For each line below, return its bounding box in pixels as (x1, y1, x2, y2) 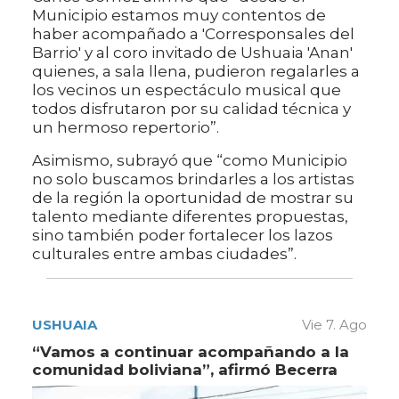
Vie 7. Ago (302, 316, 367, 334)
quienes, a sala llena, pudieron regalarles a (32, 62, 360, 81)
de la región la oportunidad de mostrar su (32, 189, 354, 208)
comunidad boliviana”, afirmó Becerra (32, 361, 338, 379)
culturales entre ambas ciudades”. (32, 245, 297, 264)
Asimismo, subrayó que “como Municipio (32, 151, 347, 170)
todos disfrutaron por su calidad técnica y (32, 100, 351, 118)
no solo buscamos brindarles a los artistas (32, 170, 354, 189)
